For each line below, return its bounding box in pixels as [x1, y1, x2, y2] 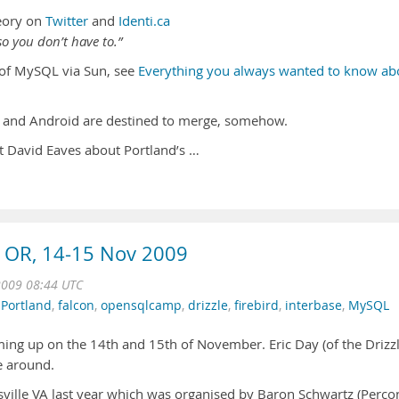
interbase [285, 297, 342, 313]
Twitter [45, 12, 88, 29]
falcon [58, 297, 94, 313]
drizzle [188, 297, 228, 313]
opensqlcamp [101, 297, 182, 313]
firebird [234, 297, 279, 313]
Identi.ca [118, 12, 170, 29]
